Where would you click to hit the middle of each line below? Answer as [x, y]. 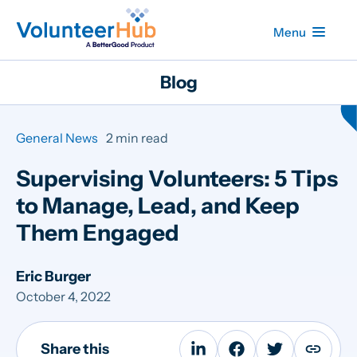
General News [57, 138]
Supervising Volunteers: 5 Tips [177, 178]
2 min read [137, 138]
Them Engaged [98, 233]
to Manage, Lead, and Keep [158, 206]
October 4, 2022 [63, 297]
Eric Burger [53, 277]
